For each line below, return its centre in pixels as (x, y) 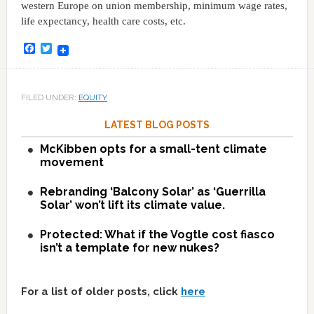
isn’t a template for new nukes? (129, 248)
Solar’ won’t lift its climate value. (132, 205)
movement (71, 163)
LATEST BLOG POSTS (157, 125)
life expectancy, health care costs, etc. (103, 21)
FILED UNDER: (49, 98)
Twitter (67, 48)
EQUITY (93, 98)
